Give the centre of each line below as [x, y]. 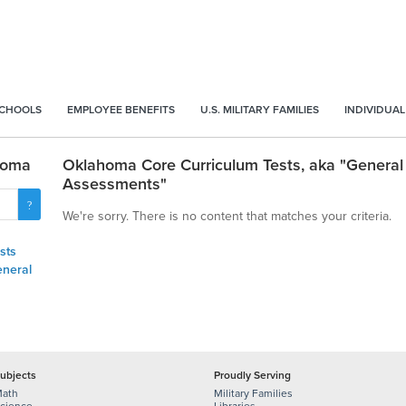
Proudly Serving [252, 375]
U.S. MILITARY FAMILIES [260, 110]
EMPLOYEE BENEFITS [121, 110]
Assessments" [115, 184]
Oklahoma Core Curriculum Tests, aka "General [233, 165]
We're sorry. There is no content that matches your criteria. [227, 216]
